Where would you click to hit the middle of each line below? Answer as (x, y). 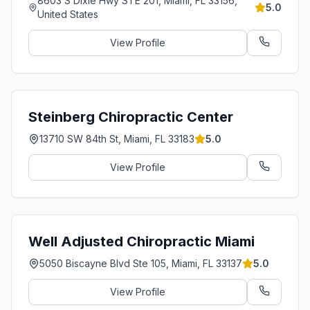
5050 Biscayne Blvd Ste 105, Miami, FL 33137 (141, 263)
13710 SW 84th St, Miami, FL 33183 (117, 139)
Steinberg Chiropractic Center (131, 117)
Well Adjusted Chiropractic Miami (142, 241)
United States (68, 14)
